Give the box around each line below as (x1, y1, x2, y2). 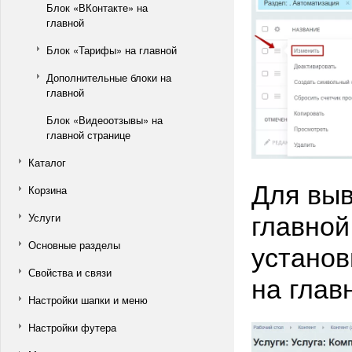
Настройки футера (28, 320, 116, 335)
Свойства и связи (28, 265, 112, 280)
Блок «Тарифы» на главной (46, 42, 177, 57)
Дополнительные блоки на (46, 70, 171, 85)
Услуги (28, 210, 60, 225)
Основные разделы (28, 237, 120, 252)
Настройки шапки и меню (28, 292, 148, 307)
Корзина (28, 182, 67, 197)
